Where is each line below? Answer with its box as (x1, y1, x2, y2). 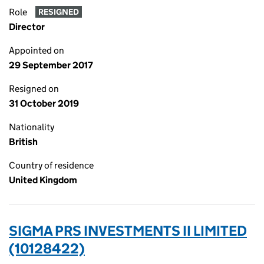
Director (9, 21, 45, 32)
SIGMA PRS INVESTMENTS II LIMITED (9, 222, 247, 239)
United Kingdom (9, 174, 77, 186)
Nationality (9, 121, 54, 133)
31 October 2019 (9, 98, 79, 109)
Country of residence (9, 160, 94, 171)
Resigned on (9, 83, 59, 94)
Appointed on (9, 45, 64, 56)
